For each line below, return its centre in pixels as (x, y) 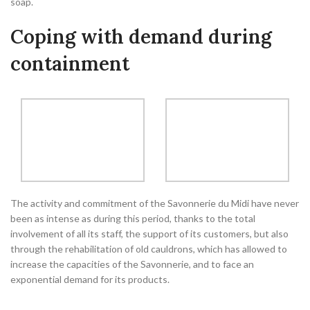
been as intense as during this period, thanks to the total (133, 218)
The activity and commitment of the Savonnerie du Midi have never (155, 203)
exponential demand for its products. (90, 279)
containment (70, 64)
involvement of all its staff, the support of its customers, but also (149, 233)
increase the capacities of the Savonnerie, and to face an (132, 264)
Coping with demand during (141, 37)
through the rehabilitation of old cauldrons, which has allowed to (149, 248)
